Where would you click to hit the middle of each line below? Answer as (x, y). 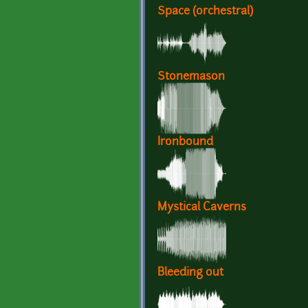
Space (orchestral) (205, 12)
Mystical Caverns (202, 208)
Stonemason (191, 77)
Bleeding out (190, 273)
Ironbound (185, 143)
